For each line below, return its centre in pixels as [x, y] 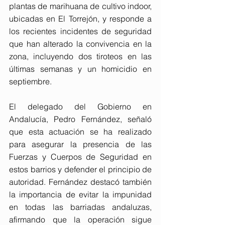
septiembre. [30, 81]
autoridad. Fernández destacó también [80, 182]
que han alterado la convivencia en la [80, 43]
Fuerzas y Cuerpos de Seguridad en [80, 156]
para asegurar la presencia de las [80, 144]
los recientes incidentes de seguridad [80, 31]
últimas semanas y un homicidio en [80, 69]
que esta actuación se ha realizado [80, 131]
